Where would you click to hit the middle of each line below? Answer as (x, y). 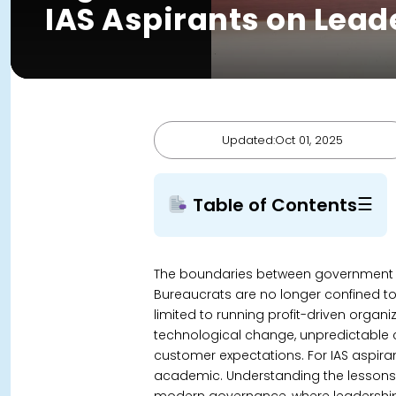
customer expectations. (231, 355)
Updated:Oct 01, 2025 (282, 140)
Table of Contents (272, 205)
